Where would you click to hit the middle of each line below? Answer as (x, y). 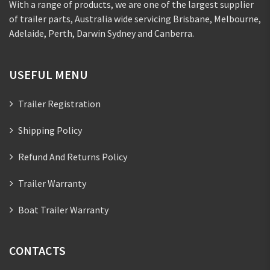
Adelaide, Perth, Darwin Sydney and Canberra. (102, 33)
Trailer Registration (59, 103)
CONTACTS (37, 250)
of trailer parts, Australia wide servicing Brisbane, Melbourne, (135, 18)
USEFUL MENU (49, 74)
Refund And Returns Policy (73, 156)
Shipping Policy (50, 130)
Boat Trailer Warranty (63, 209)
